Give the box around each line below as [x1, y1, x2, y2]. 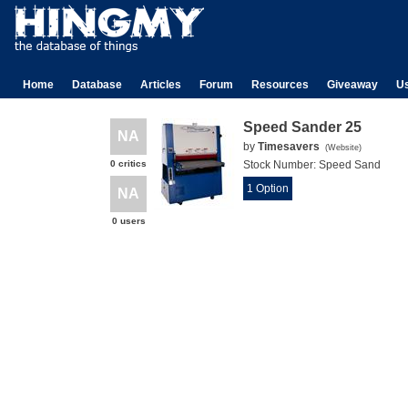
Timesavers [258, 140, 320, 153]
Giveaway [327, 78, 378, 91]
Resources [251, 78, 309, 91]
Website [328, 143, 359, 152]
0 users [111, 216, 146, 226]
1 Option [247, 182, 289, 195]
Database [72, 78, 122, 91]
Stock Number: [243, 158, 319, 171]
